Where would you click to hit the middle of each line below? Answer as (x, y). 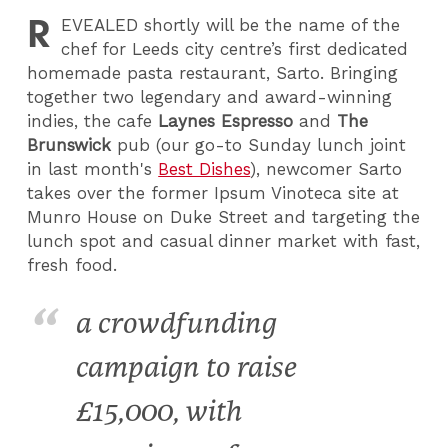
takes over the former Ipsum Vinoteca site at (213, 193)
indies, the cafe (93, 121)
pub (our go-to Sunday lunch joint (259, 145)
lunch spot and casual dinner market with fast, (224, 241)
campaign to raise (186, 367)
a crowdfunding (176, 323)
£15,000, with (158, 411)
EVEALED (100, 25)
